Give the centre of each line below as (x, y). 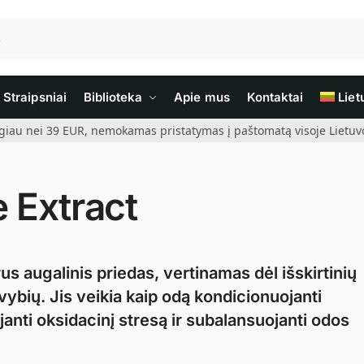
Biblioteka (113, 97)
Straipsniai (35, 97)
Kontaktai (275, 97)
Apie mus (202, 97)
